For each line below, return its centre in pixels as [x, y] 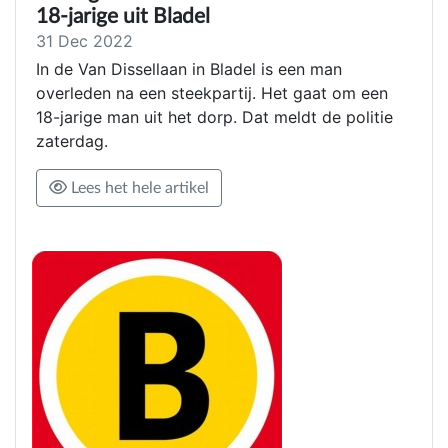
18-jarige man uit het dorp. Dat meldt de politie [214, 117]
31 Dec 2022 [84, 41]
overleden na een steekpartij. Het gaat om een [212, 93]
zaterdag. [72, 141]
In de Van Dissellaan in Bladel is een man [189, 69]
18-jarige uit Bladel [123, 17]
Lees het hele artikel [138, 188]
